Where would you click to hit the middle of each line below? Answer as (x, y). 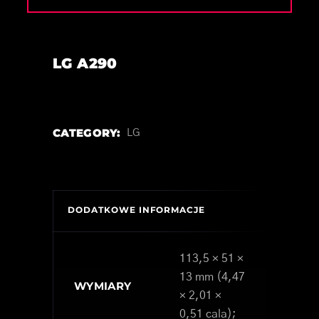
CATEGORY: (87, 132)
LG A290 (85, 63)
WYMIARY (103, 286)
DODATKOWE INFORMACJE (137, 209)
